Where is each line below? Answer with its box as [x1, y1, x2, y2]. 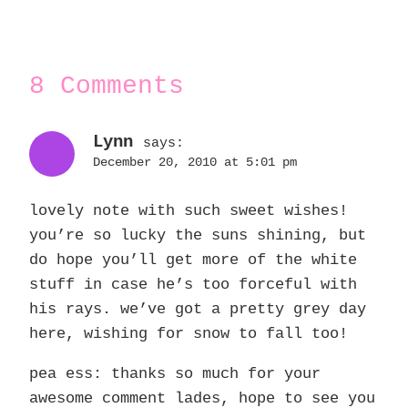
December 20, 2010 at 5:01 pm [93, 156, 297, 170]
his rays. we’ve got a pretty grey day [29, 301, 366, 319]
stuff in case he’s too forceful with [29, 276, 357, 294]
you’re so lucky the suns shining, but [29, 227, 366, 245]
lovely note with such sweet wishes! [29, 202, 348, 220]
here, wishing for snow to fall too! [29, 325, 348, 343]
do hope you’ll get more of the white [29, 251, 357, 270]
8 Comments [29, 72, 184, 101]
